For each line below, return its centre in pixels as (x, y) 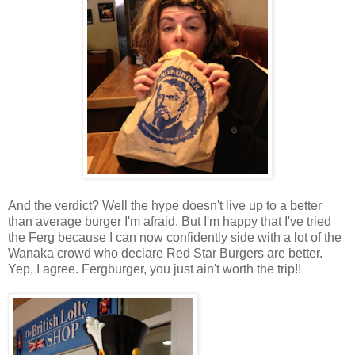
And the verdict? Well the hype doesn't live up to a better (165, 205)
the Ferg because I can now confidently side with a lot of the (175, 237)
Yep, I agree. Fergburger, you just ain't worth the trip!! (155, 269)
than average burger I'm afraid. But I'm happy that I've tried (170, 221)
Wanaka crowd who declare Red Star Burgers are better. (165, 253)
